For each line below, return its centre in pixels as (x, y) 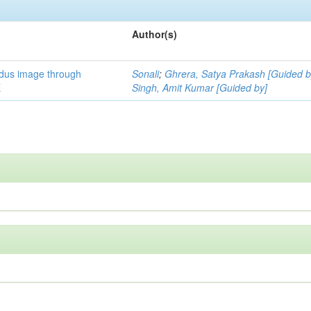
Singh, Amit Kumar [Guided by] (200, 87)
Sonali (146, 73)
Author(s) (155, 34)
